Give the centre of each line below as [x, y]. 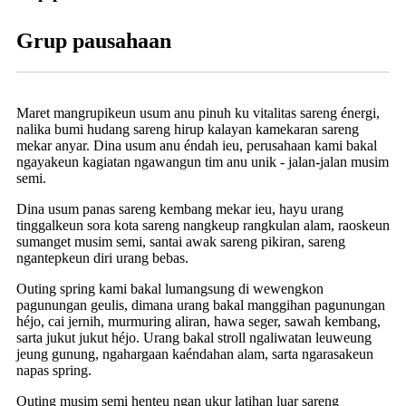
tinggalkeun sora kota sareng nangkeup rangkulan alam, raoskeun [203, 225]
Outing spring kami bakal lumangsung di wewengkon [170, 288]
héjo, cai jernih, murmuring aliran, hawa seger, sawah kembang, [198, 321]
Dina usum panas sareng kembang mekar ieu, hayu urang [180, 208]
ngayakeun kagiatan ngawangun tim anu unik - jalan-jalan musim [203, 161]
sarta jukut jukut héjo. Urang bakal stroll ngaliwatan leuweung [194, 337]
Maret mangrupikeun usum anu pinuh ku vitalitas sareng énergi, [198, 112]
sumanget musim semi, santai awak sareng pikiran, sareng [181, 241]
